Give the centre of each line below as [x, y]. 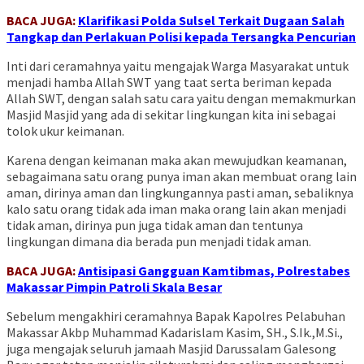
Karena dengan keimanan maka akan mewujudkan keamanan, [177, 160]
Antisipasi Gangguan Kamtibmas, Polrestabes [214, 271]
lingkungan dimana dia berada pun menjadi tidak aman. [159, 242]
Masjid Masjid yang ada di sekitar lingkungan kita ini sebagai [171, 115]
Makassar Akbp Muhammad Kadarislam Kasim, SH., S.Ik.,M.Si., [175, 333]
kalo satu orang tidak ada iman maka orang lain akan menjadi [176, 209]
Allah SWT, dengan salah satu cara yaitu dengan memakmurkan [181, 99]
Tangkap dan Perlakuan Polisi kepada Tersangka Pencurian [181, 37]
